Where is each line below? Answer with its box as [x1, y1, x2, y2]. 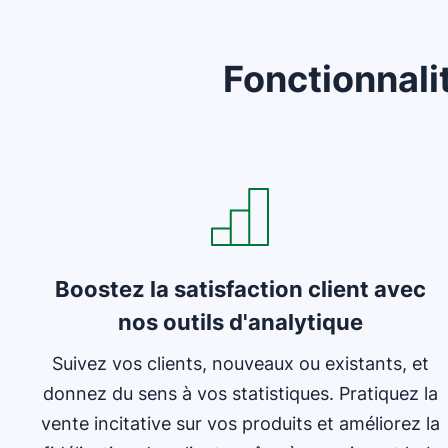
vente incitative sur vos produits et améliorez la [40, 413, 440, 434]
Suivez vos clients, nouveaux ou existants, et [51, 353, 429, 374]
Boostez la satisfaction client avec [54, 276, 426, 302]
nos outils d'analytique [117, 309, 363, 335]
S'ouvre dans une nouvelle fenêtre [39, 140, 297, 160]
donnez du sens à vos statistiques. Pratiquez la [42, 383, 438, 404]
